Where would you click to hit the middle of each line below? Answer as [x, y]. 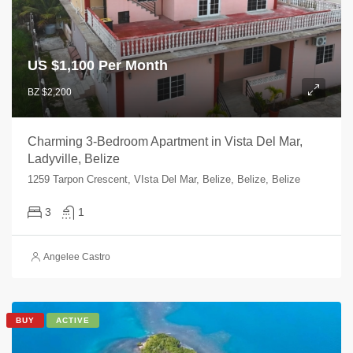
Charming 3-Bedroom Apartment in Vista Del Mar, [165, 141]
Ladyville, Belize [74, 158]
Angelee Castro [77, 256]
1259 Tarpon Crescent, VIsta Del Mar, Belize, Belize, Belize [164, 179]
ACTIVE [73, 320]
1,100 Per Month [113, 65]
